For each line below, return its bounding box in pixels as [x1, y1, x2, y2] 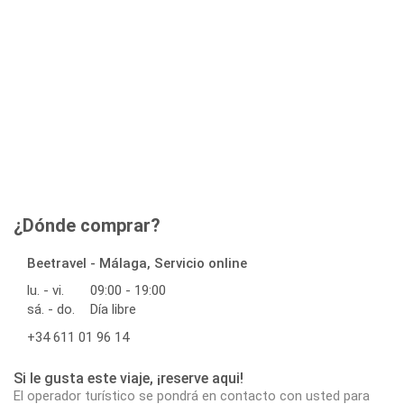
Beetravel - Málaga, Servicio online [27, 255, 247, 272]
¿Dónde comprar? [14, 215, 161, 237]
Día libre [90, 301, 136, 318]
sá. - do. [27, 301, 75, 318]
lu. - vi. [27, 282, 64, 299]
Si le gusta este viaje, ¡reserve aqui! [14, 370, 243, 388]
